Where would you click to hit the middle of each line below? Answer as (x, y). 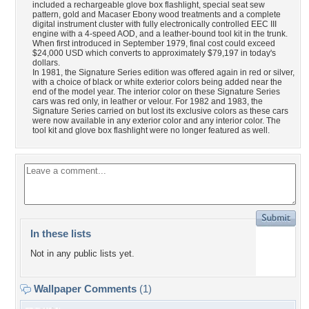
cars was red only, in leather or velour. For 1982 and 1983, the (148, 101)
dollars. (46, 63)
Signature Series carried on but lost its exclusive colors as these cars (160, 111)
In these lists (61, 233)
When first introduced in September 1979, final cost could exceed (154, 43)
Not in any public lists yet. (82, 254)
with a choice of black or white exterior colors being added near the (157, 82)
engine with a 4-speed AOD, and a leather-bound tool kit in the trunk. (160, 34)
